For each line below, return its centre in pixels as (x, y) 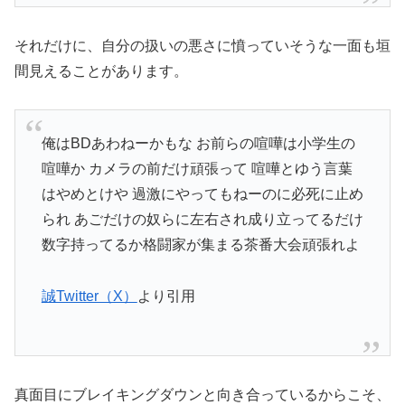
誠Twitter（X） (89, 296)
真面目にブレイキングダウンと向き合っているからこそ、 (202, 394)
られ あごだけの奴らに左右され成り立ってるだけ (202, 219)
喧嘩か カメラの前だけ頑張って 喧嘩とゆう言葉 (197, 168)
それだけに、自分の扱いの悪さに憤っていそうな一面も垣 (202, 45)
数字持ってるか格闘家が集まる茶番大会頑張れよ (200, 244)
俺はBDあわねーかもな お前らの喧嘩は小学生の (198, 143)
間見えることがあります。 (101, 71)
